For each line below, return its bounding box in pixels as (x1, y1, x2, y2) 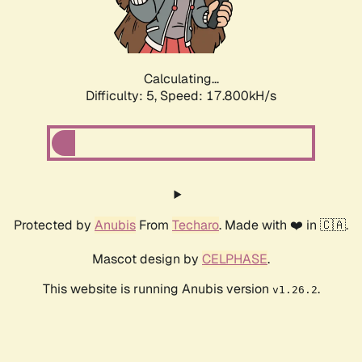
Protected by (14, 217, 95, 234)
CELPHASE (202, 250, 267, 268)
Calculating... (143, 70, 219, 88)
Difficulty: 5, (86, 87, 160, 105)
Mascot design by (92, 250, 202, 268)
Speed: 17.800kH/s (160, 87, 276, 105)
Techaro (172, 217, 219, 234)
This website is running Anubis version (42, 280, 272, 298)
